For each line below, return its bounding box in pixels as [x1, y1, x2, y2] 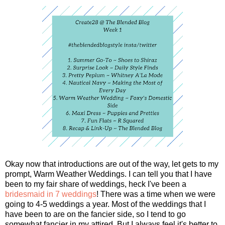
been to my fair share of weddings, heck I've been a [5, 179, 186, 188]
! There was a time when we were [96, 189, 215, 198]
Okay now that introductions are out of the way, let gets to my [5, 159, 218, 168]
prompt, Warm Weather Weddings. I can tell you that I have [5, 169, 212, 178]
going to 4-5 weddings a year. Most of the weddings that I [5, 199, 206, 208]
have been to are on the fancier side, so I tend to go [5, 209, 186, 218]
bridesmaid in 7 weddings [5, 189, 96, 198]
